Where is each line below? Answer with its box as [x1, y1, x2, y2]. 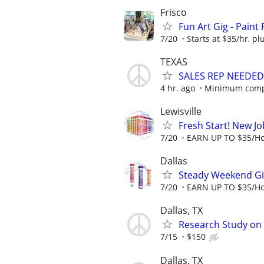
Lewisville [160, 104, 202, 118]
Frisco [160, 5, 187, 19]
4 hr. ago [160, 82, 195, 94]
